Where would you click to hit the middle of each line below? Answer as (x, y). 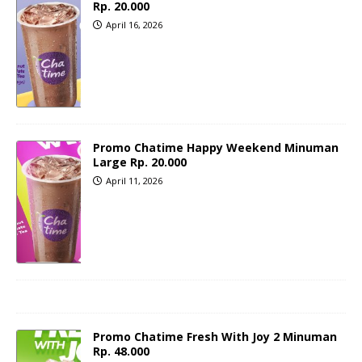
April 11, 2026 (134, 181)
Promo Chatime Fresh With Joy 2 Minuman (215, 337)
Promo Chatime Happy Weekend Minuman (216, 148)
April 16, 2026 (134, 25)
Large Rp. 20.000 (140, 162)
